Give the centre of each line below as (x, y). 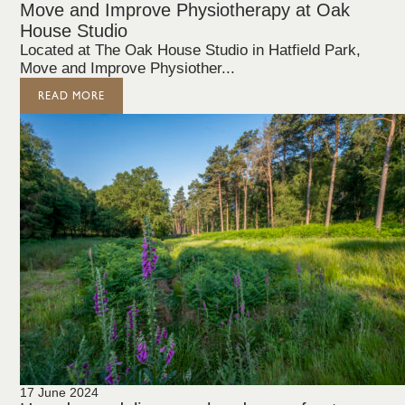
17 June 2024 (60, 392)
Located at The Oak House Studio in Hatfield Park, (191, 50)
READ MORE (72, 96)
